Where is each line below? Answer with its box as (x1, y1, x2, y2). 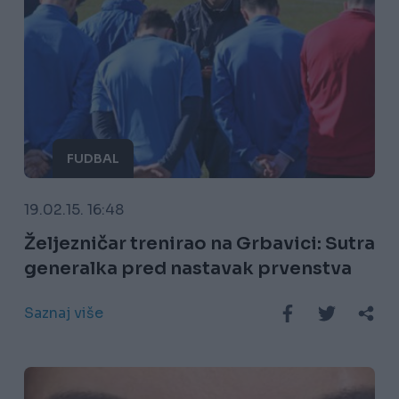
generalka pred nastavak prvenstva (23, 257, 352, 281)
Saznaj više (23, 304, 103, 323)
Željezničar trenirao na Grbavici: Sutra (23, 232, 375, 256)
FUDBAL (66, 151, 119, 167)
